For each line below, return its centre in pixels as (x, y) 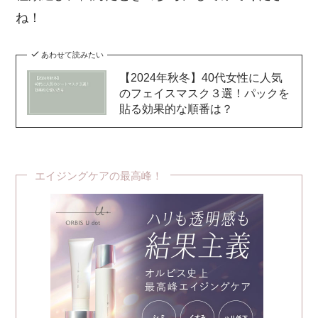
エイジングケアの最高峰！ (99, 175)
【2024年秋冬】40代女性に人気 (201, 77)
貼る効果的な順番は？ (176, 108)
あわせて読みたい (72, 54)
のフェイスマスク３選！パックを (204, 93)
